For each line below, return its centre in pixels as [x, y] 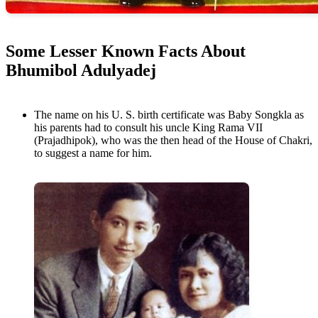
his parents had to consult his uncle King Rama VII [148, 128]
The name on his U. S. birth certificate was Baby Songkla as [169, 115]
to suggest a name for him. [93, 153]
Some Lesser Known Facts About [126, 51]
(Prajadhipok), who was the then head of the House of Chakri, [173, 141]
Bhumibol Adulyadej [81, 71]
